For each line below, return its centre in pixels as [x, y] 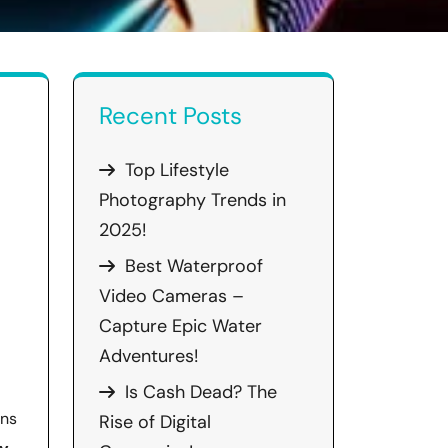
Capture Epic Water [180, 326]
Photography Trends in [192, 200]
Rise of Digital [155, 422]
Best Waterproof [194, 266]
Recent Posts [170, 115]
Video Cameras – [171, 296]
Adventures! [148, 356]
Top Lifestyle [177, 170]
